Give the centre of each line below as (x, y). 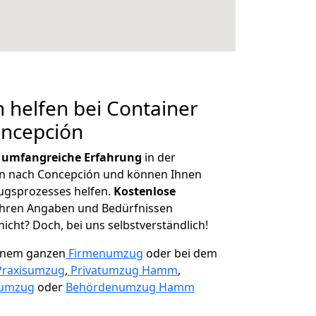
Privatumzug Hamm (124, 270)
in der (159, 157)
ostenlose (148, 191)
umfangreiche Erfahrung (72, 157)
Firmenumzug (106, 253)
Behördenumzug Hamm (130, 287)
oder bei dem (180, 253)
